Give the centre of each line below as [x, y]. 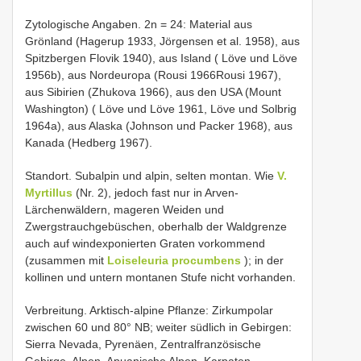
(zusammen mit [66, 260]
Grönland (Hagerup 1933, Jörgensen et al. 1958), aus [162, 41]
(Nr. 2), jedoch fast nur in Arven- [156, 193]
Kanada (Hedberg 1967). [89, 143]
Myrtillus [49, 193]
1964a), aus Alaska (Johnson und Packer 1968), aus [159, 126]
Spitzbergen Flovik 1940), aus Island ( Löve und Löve [161, 58]
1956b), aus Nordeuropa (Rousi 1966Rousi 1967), [153, 75]
